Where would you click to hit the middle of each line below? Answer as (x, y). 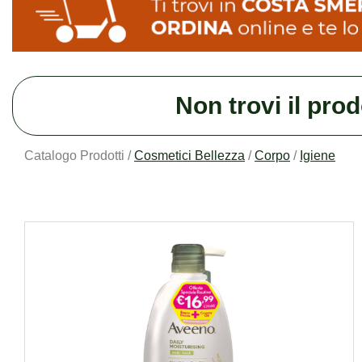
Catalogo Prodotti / (79, 156)
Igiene (318, 156)
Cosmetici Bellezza (189, 156)
